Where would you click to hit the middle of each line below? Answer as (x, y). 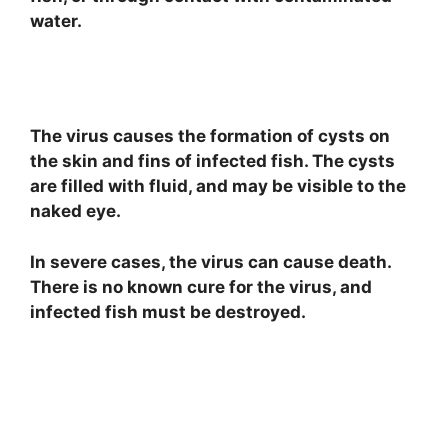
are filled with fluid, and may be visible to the (218, 186)
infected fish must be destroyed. (168, 311)
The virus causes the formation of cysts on (210, 136)
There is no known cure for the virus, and (201, 286)
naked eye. (75, 211)
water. (56, 20)
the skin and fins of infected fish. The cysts (212, 161)
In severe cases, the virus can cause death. (210, 261)
